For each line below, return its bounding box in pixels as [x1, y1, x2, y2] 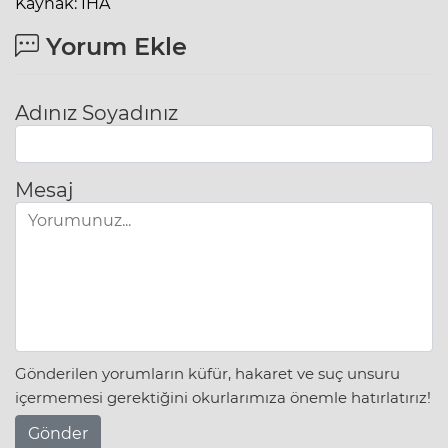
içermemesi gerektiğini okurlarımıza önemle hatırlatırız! [15, 387, 431, 407]
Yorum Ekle [39, 32, 187, 62]
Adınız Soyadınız [15, 101, 178, 126]
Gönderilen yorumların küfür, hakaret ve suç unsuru [15, 363, 400, 383]
